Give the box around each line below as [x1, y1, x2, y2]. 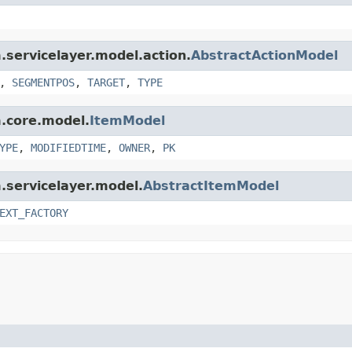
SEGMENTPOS [12, 75, 75, 89]
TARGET [87, 75, 125, 89]
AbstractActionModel [191, 47, 338, 63]
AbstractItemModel [143, 178, 279, 193]
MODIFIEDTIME [31, 141, 106, 154]
